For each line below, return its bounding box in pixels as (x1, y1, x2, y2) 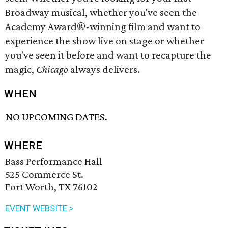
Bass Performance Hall (5, 155, 102, 168)
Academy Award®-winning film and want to (5, 20, 201, 33)
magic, (5, 63, 36, 75)
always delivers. (68, 63, 140, 75)
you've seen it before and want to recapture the (5, 49, 211, 61)
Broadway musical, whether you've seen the (5, 6, 197, 18)
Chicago (36, 63, 68, 75)
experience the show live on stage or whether (5, 35, 204, 47)
